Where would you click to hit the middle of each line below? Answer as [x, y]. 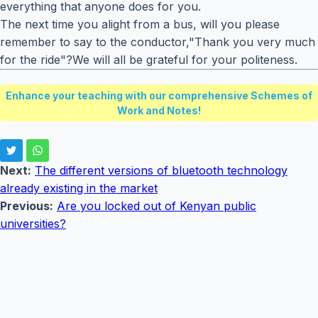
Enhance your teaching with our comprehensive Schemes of [159, 96]
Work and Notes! [159, 111]
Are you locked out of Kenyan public [157, 206]
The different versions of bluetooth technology [161, 171]
